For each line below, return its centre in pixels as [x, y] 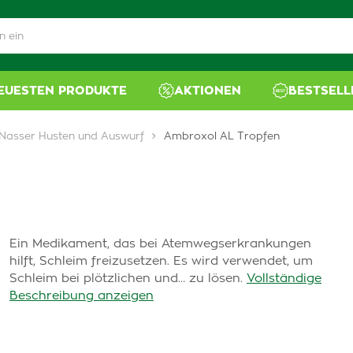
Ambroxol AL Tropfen [222, 137]
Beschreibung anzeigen [82, 296]
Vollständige [284, 279]
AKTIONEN [208, 91]
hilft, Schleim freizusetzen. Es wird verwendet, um [161, 261]
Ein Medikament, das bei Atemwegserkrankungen [160, 244]
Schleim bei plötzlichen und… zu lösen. [126, 279]
